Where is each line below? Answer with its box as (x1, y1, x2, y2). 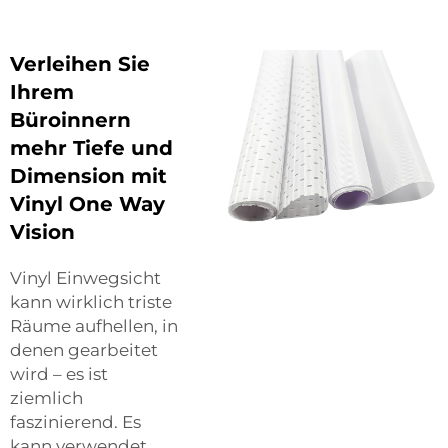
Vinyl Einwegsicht (10, 267, 161, 288)
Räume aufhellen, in (10, 315, 178, 336)
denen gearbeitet (10, 339, 158, 360)
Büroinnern (10, 107, 131, 132)
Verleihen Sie (10, 51, 150, 76)
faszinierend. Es (10, 411, 141, 432)
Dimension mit (10, 163, 167, 188)
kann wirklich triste (10, 291, 172, 312)
